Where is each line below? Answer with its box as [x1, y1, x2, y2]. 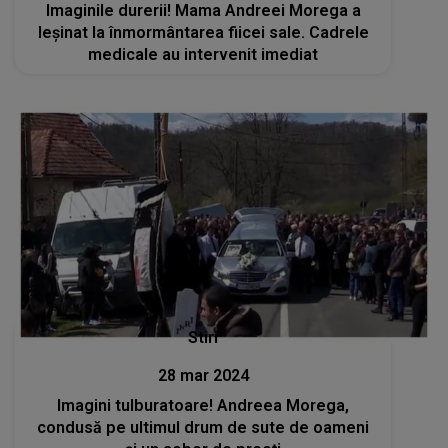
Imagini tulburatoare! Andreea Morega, [57, 395, 350, 415]
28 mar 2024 [157, 365, 249, 385]
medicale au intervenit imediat [88, 44, 319, 64]
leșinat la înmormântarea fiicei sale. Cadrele [37, 22, 369, 42]
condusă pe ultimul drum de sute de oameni [37, 417, 370, 437]
